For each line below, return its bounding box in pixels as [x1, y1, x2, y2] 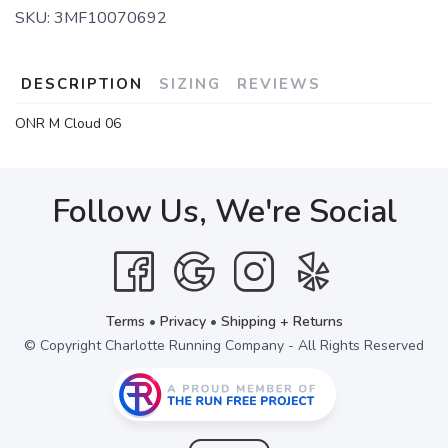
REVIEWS [237, 74, 321, 94]
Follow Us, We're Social [51, 190, 397, 233]
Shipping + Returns [220, 312, 343, 331]
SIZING [159, 74, 221, 94]
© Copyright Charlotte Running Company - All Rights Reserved [24, 336, 424, 355]
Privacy [159, 312, 206, 331]
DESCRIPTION [21, 74, 143, 94]
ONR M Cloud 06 [15, 114, 121, 133]
